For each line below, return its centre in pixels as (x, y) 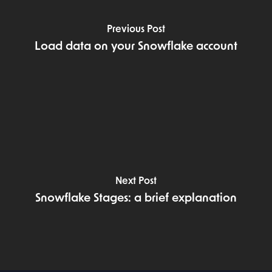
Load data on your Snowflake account (136, 47)
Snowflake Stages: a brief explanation (136, 199)
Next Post (136, 182)
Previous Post (136, 30)
